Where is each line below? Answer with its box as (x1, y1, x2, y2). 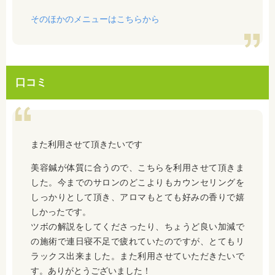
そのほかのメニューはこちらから (31, 14, 160, 24)
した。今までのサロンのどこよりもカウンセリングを (31, 177, 244, 187)
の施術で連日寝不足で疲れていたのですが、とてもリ (31, 236, 244, 246)
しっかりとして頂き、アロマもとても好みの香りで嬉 (31, 192, 244, 202)
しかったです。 (31, 206, 91, 217)
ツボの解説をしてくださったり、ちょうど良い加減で (31, 221, 244, 231)
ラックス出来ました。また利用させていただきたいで (31, 250, 244, 261)
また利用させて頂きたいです (31, 139, 142, 149)
